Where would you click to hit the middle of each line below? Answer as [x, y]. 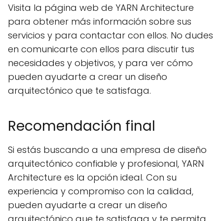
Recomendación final [82, 126]
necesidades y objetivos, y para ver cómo [100, 63]
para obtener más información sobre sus [100, 22]
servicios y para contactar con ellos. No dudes [110, 36]
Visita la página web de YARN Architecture [101, 8]
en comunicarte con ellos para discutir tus [101, 49]
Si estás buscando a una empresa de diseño [107, 150]
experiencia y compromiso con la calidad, [101, 191]
